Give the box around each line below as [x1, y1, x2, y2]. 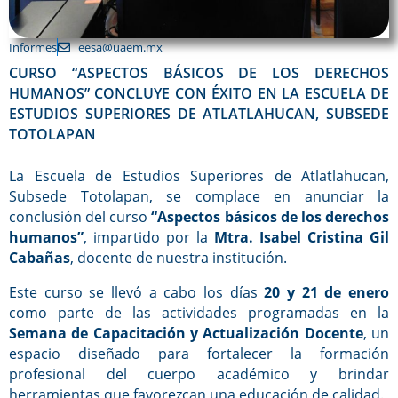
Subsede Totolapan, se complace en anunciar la [9, 187, 389, 206]
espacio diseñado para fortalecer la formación [9, 344, 389, 363]
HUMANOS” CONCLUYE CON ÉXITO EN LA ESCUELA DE [9, 84, 389, 103]
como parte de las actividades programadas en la [9, 303, 389, 322]
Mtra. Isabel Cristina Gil [214, 227, 389, 247]
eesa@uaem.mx [77, 39, 163, 55]
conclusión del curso [9, 207, 152, 227]
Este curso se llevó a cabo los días [9, 283, 265, 302]
